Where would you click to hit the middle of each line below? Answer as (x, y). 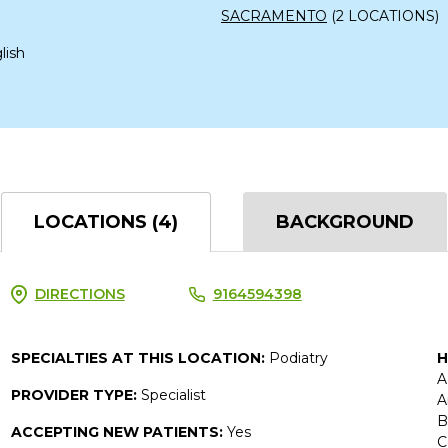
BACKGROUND (345, 221)
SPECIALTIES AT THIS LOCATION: (139, 357)
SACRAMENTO (274, 15)
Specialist (173, 394)
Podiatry (298, 357)
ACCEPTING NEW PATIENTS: (118, 431)
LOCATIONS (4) (106, 221)
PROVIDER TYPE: (75, 394)
